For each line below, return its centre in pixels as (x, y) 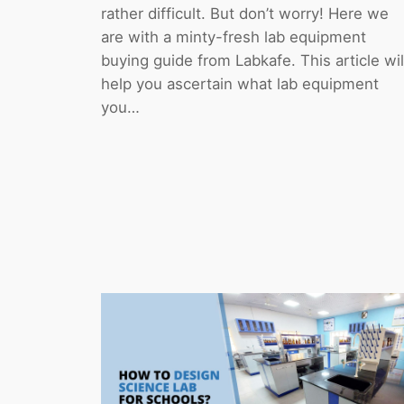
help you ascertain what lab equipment (240, 83)
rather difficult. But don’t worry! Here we (245, 13)
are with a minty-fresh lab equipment (234, 37)
